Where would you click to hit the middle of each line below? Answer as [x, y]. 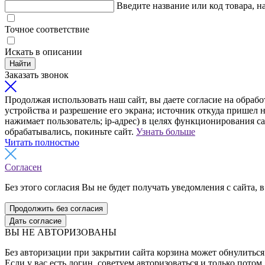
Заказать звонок [37, 75]
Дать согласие [35, 221]
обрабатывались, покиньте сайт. [70, 132]
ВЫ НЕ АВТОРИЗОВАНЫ [61, 232]
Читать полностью [42, 143]
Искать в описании [43, 52]
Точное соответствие [47, 30]
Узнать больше [166, 132]
